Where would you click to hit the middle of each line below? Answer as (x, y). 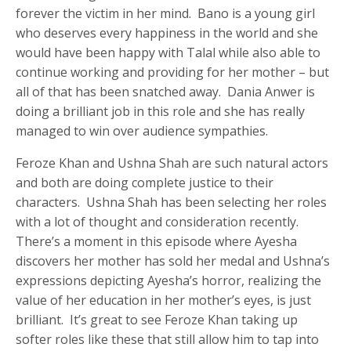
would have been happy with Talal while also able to (168, 53)
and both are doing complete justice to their (145, 183)
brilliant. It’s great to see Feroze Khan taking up (157, 320)
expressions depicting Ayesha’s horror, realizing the (169, 281)
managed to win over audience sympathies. (142, 131)
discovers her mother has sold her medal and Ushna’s (173, 261)
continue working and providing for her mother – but (173, 72)
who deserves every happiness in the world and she (167, 33)
